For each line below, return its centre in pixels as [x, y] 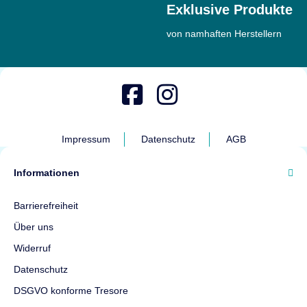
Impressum [86, 139]
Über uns [34, 226]
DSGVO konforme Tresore [71, 290]
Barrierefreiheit [46, 205]
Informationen [47, 172]
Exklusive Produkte [230, 9]
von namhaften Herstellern [224, 33]
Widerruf [32, 248]
